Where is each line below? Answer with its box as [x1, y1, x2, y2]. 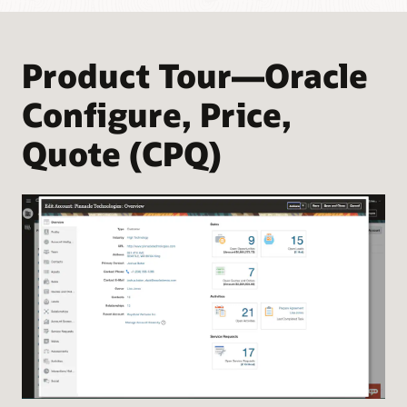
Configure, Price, [22, 92, 292, 135]
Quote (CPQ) [22, 131, 222, 174]
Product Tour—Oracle [22, 53, 368, 96]
